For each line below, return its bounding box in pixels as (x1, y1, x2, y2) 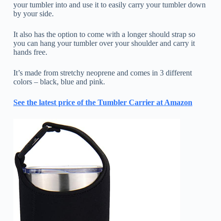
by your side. (13, 9, 54, 18)
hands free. (13, 48, 47, 57)
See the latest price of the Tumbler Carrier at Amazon (13, 98, 192, 107)
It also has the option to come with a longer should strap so (13, 30, 195, 39)
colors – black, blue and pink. (13, 77, 105, 86)
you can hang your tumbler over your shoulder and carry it (13, 39, 195, 48)
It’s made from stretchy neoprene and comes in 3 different (13, 69, 192, 77)
